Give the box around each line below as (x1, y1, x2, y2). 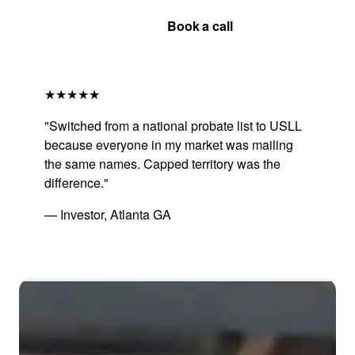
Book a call (166, 16, 234, 35)
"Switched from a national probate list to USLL (44, 116, 302, 135)
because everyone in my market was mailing (44, 135, 293, 154)
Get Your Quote (38, 16, 129, 35)
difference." (44, 173, 109, 192)
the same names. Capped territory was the (44, 154, 281, 173)
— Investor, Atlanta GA (44, 204, 171, 223)
